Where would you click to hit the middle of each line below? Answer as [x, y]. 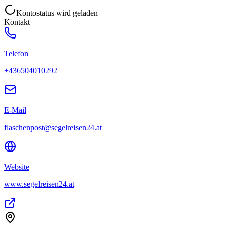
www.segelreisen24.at [39, 184]
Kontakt [17, 22]
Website [17, 167]
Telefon [16, 53]
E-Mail [15, 110]
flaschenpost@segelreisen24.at [53, 127]
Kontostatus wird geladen [57, 13]
